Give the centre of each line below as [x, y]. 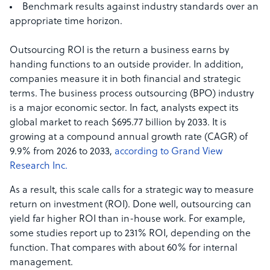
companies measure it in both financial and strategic [125, 80]
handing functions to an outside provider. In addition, [127, 65]
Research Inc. [39, 167]
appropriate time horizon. [66, 22]
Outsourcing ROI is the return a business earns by [119, 51]
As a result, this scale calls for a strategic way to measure [132, 191]
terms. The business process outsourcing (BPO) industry [132, 94]
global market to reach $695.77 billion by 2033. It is [118, 123]
